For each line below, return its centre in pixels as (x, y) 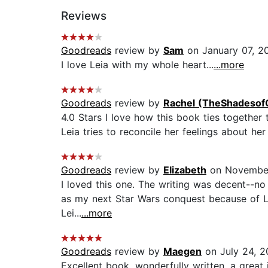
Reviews (84, 16)
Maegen (182, 252)
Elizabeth (185, 170)
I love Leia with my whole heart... (137, 65)
